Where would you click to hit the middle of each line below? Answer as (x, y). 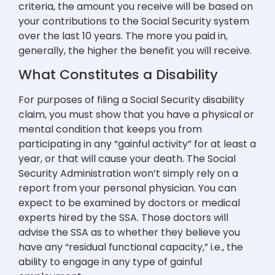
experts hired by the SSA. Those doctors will (123, 217)
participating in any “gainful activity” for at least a (137, 144)
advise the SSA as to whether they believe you (129, 232)
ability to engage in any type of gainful (110, 261)
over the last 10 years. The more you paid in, (123, 36)
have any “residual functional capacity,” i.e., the (131, 247)
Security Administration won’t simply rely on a (128, 173)
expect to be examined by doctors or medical (129, 203)
